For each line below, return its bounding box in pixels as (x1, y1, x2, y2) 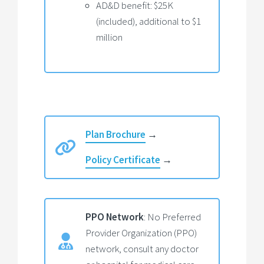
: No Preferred (144, 210, 201, 223)
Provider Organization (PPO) (85, 226, 197, 239)
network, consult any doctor (85, 242, 199, 255)
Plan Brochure (85, 128, 146, 141)
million (96, 30, 123, 44)
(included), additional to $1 (96, 14, 201, 28)
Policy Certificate (85, 153, 160, 166)
